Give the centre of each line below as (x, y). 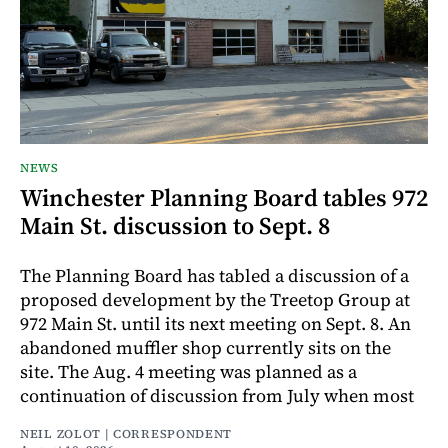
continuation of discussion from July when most (217, 396)
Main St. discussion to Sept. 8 (175, 226)
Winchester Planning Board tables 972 (224, 198)
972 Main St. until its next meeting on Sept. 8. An (215, 324)
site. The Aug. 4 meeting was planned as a (188, 372)
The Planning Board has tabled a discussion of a (214, 276)
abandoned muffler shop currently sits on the (205, 348)
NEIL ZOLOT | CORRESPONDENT (126, 434)
